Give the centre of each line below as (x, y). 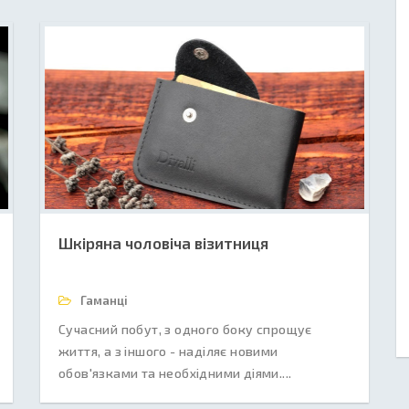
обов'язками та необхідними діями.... (175, 373)
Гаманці (103, 300)
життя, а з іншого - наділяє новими (168, 351)
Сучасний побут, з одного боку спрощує (185, 329)
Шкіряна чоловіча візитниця (163, 243)
